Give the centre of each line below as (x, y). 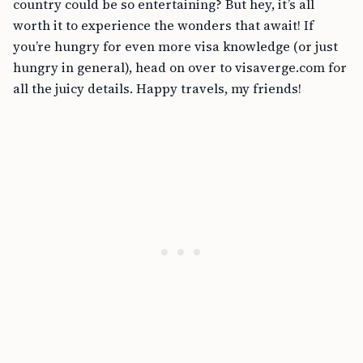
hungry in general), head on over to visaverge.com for (180, 67)
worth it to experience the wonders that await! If (163, 25)
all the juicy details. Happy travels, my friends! (157, 88)
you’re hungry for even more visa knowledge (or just (175, 46)
